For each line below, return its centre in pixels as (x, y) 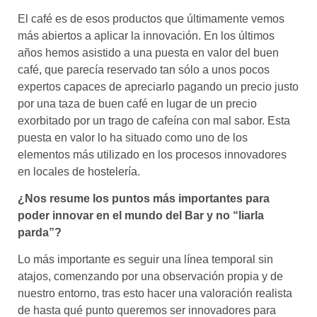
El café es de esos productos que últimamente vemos (151, 18)
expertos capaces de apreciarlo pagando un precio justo (158, 86)
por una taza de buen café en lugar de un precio (137, 103)
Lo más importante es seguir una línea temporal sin (145, 260)
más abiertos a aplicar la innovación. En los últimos (146, 35)
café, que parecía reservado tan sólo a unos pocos (144, 69)
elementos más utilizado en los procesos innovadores (152, 154)
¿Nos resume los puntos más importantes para (144, 199)
